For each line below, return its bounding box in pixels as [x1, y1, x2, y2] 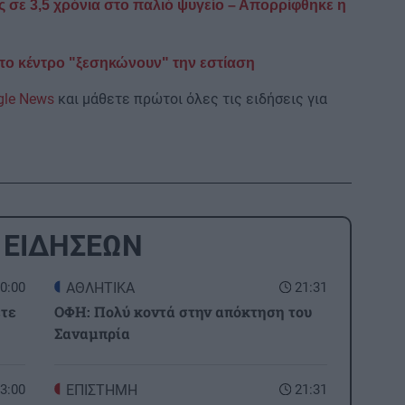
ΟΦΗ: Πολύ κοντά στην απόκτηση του [54, 301, 312, 321]
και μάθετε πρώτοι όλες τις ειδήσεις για [54, 89, 327, 108]
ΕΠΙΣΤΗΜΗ [66, 381, 137, 399]
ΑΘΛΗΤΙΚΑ [66, 278, 135, 297]
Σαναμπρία [54, 323, 130, 343]
